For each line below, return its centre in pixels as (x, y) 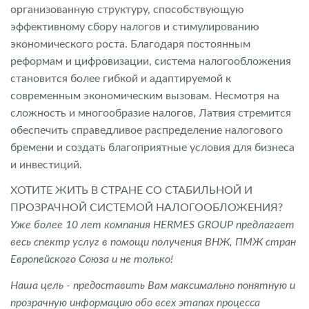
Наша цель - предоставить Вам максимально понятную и (153, 285)
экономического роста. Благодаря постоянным (130, 44)
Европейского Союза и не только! (93, 259)
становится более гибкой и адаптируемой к (121, 78)
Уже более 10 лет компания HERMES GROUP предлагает (152, 225)
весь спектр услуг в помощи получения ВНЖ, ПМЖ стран (153, 242)
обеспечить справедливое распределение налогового (147, 130)
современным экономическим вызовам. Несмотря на (145, 96)
